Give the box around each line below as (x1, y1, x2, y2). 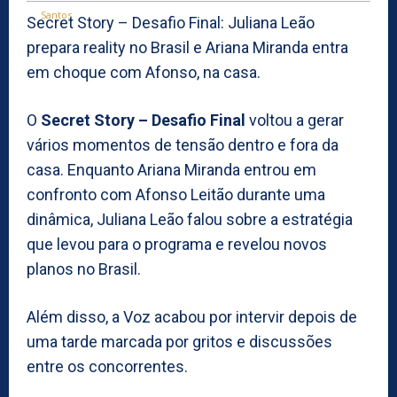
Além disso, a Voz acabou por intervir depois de (27, 307, 357, 326)
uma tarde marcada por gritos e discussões (27, 331, 332, 351)
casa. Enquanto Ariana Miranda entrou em (27, 160, 316, 179)
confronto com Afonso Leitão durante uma (27, 184, 325, 204)
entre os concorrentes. (27, 356, 188, 376)
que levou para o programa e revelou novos (27, 234, 327, 253)
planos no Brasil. (27, 259, 141, 278)
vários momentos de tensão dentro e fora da (27, 135, 339, 154)
